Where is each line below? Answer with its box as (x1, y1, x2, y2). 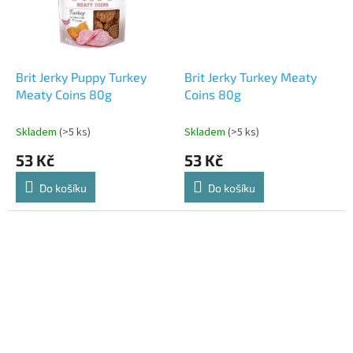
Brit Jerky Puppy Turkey (16, 69, 147, 85)
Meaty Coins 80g (16, 87, 112, 102)
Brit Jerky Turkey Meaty (184, 69, 317, 85)
